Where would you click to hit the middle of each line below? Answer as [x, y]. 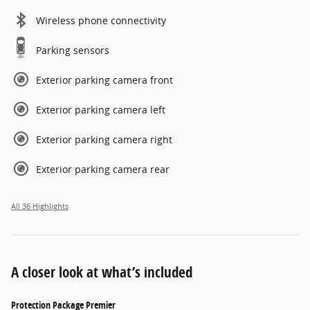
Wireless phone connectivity [101, 20]
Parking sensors [73, 50]
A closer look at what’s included [102, 272]
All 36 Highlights [40, 206]
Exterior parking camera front [104, 80]
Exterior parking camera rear [103, 169]
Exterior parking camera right [104, 139]
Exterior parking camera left [101, 109]
